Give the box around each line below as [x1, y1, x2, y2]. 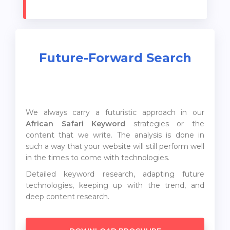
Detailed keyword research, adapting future [26, 169, 204, 179]
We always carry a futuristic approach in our [26, 108, 204, 118]
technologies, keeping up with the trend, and [26, 181, 204, 190]
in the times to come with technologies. [26, 153, 169, 163]
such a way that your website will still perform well [26, 142, 204, 151]
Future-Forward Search [39, 50, 191, 66]
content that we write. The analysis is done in [26, 130, 204, 140]
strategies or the [125, 119, 205, 129]
